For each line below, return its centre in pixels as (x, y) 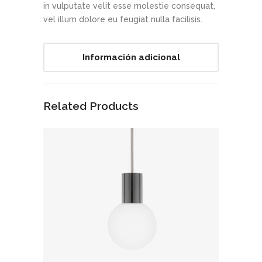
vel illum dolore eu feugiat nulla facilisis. (123, 19)
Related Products (91, 106)
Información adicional (131, 57)
